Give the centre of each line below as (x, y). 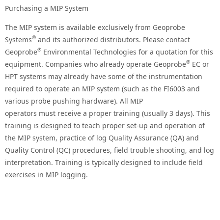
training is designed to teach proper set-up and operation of (105, 125)
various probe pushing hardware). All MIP (74, 101)
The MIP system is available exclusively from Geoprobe (95, 27)
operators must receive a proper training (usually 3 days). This (108, 113)
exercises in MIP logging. (46, 174)
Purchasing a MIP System (47, 8)
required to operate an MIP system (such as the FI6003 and (102, 88)
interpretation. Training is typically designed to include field (104, 162)
